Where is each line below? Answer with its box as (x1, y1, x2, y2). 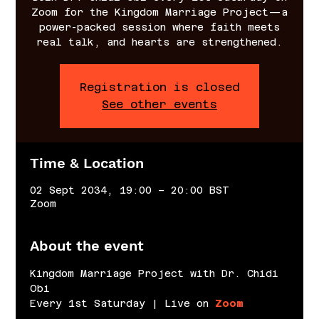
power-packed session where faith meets (39, 21, 280, 33)
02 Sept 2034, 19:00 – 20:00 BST (30, 184, 230, 196)
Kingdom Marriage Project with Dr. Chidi (30, 267, 286, 279)
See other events (102, 97, 217, 111)
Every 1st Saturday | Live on (30, 297, 216, 309)
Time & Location (30, 154, 145, 172)
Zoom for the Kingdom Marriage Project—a (31, 6, 288, 18)
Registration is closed (79, 80, 240, 94)
